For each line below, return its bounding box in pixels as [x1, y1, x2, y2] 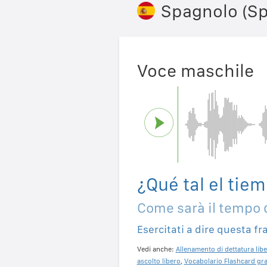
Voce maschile [136, 60, 254, 82]
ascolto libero [136, 257, 181, 266]
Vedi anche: [136, 245, 176, 254]
